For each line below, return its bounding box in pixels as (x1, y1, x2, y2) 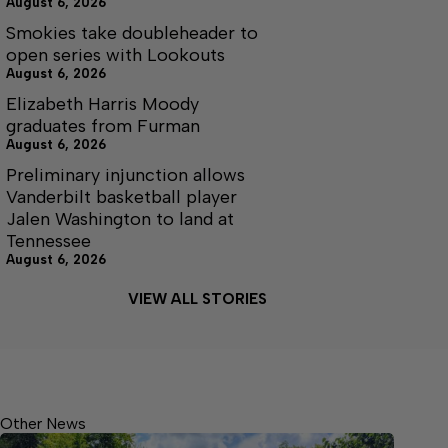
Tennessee (6, 229, 91, 252)
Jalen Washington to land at (6, 207, 234, 230)
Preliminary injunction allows (6, 163, 245, 186)
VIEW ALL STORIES (127, 289, 267, 308)
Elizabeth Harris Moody (6, 92, 199, 115)
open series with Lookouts (6, 43, 225, 66)
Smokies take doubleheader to (6, 21, 258, 44)
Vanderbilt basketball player (6, 185, 237, 208)
